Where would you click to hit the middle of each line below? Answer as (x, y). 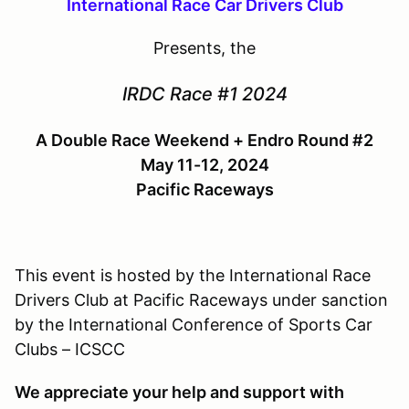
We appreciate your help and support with (179, 392)
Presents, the (204, 47)
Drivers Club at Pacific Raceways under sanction (201, 299)
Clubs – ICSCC (70, 349)
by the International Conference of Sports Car (194, 324)
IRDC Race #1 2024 (204, 94)
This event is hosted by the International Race (193, 275)
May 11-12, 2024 (204, 164)
